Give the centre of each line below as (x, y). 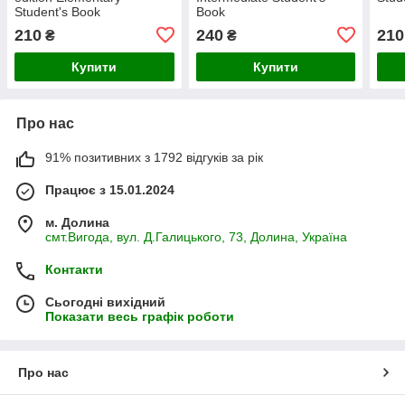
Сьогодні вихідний (105, 301)
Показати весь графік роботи (140, 316)
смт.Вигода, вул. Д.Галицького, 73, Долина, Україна (196, 236)
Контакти (74, 269)
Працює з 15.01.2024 (110, 189)
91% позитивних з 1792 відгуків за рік (154, 157)
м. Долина (77, 222)
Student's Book (57, 11)
